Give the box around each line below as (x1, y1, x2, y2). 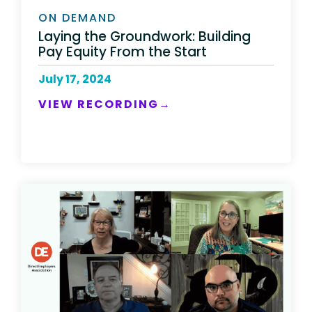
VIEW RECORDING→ (38, 95, 171, 112)
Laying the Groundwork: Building (38, 26, 251, 46)
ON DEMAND (38, 10, 116, 26)
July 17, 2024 (38, 70, 111, 87)
